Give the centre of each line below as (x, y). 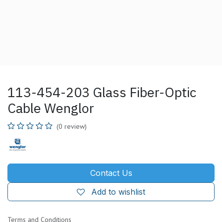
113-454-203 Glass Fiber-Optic (102, 92)
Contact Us (111, 173)
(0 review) (72, 126)
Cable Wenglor (51, 108)
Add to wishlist (118, 192)
